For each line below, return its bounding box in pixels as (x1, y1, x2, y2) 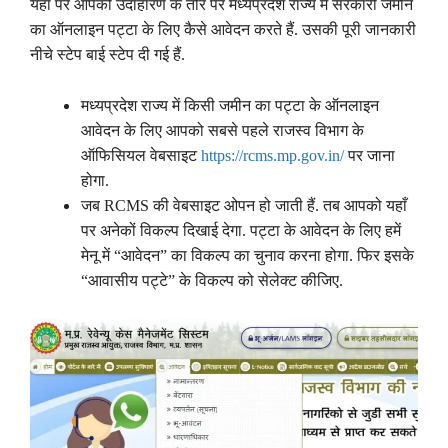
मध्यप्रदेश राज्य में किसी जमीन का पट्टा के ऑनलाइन (81, 96, 379, 114)
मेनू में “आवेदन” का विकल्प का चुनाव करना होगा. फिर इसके (81, 246, 414, 264)
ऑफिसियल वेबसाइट (81, 146, 201, 164)
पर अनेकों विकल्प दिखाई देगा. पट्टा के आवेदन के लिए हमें (81, 221, 401, 239)
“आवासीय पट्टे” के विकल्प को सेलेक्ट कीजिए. (81, 271, 343, 289)
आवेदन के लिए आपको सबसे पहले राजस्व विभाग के (81, 121, 364, 139)
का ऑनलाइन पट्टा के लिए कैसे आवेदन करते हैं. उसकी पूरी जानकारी (30, 21, 416, 38)
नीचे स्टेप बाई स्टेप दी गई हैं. (30, 46, 185, 63)
